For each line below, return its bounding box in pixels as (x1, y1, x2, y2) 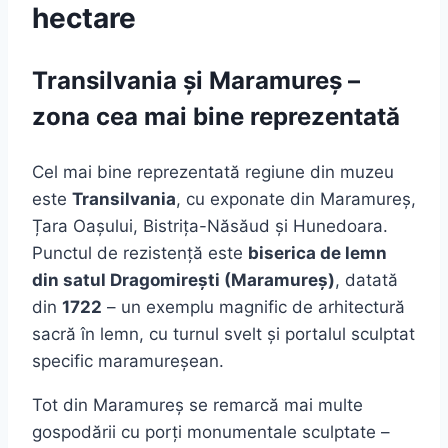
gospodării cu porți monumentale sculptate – (32, 421, 390, 442)
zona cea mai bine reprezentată (32, 101, 400, 131)
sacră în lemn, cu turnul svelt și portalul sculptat (32, 323, 415, 344)
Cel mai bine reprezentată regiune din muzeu (32, 161, 394, 182)
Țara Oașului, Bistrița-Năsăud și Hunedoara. (32, 215, 388, 236)
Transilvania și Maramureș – (32, 65, 360, 95)
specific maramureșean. (32, 350, 224, 371)
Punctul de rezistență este (32, 242, 248, 263)
